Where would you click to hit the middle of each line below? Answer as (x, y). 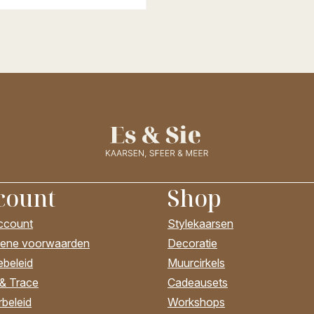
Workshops (196, 302)
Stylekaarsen (200, 224)
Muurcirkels (196, 263)
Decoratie (192, 244)
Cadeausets (198, 283)
